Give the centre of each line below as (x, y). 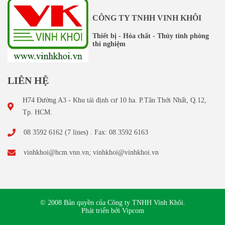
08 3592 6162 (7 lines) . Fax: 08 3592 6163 (86, 133)
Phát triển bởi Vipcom (113, 211)
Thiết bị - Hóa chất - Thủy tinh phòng (150, 36)
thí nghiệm (109, 44)
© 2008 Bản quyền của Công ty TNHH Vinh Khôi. (113, 203)
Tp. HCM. (38, 113)
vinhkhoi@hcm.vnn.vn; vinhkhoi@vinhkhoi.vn (91, 153)
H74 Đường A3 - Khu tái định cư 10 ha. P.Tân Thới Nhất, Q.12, (115, 100)
